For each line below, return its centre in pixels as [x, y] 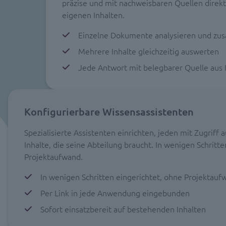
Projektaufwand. [53, 156]
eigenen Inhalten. [93, 15]
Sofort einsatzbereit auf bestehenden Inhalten [123, 209]
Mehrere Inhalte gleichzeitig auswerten [149, 51]
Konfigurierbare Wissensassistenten [109, 111]
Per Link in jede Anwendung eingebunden [115, 193]
